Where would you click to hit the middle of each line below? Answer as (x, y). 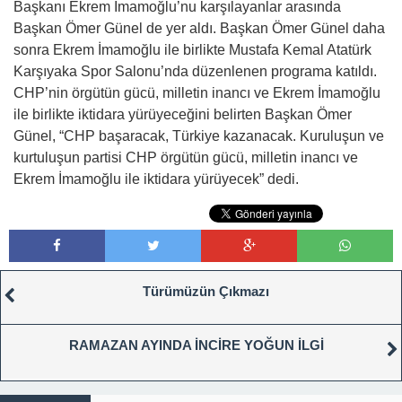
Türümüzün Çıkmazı (205, 291)
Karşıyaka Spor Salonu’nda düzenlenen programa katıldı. (195, 71)
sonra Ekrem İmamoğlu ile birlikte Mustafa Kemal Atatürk (192, 49)
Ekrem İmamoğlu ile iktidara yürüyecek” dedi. (156, 179)
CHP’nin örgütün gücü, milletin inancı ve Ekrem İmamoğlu (197, 92)
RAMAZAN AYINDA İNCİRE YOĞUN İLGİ (197, 345)
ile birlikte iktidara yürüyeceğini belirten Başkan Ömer (183, 114)
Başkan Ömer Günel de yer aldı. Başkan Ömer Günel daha (199, 28)
